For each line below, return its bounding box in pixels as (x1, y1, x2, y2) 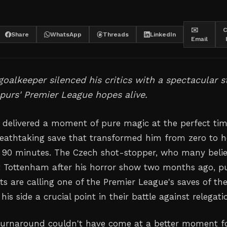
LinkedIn (150, 31, 176, 38)
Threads (103, 31, 129, 38)
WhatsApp (50, 31, 82, 38)
